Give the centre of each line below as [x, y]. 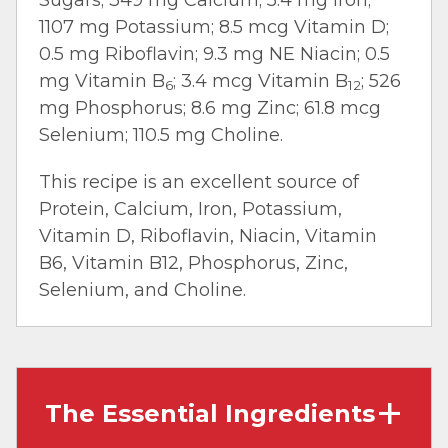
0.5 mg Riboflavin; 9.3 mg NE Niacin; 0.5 [214, 53]
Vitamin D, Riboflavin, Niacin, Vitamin [208, 235]
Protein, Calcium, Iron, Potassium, [190, 208]
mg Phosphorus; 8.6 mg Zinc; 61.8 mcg [210, 107]
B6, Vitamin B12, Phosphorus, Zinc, [193, 262]
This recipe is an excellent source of [199, 181]
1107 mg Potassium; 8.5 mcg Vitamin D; [214, 26]
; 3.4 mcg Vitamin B [260, 80]
